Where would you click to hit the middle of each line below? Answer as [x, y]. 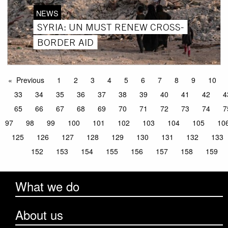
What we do [47, 186]
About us [39, 215]
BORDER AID [65, 42]
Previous [30, 80]
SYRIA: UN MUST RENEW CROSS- [110, 27]
